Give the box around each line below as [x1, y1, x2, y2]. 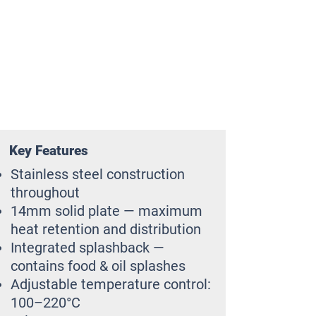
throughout [11, 184, 80, 201]
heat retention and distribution [11, 221, 201, 238]
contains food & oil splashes [11, 257, 186, 274]
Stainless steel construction [11, 166, 185, 183]
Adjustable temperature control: [11, 276, 211, 293]
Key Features [9, 142, 92, 159]
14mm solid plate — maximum [11, 202, 202, 219]
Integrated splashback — [11, 239, 164, 256]
